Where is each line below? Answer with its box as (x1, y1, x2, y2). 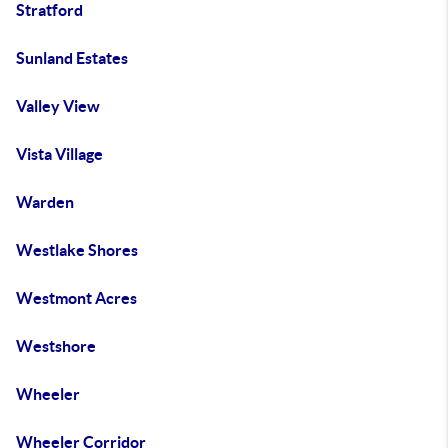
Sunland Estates (16, 49, 128, 67)
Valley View (16, 97, 100, 115)
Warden (16, 193, 74, 211)
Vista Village (16, 145, 103, 163)
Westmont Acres (16, 289, 137, 307)
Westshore (16, 337, 96, 355)
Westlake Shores (16, 241, 138, 259)
